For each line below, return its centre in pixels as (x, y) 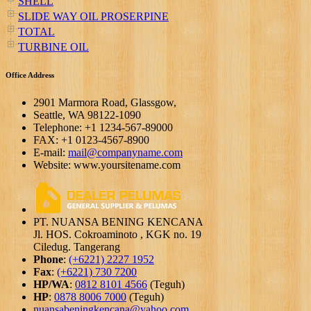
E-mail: (51, 153)
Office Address (30, 75)
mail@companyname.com (125, 153)
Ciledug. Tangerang (77, 247)
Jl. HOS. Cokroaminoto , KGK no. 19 (117, 235)
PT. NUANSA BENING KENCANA (118, 222)
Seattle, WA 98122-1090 (87, 115)
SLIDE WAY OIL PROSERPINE (93, 17)
